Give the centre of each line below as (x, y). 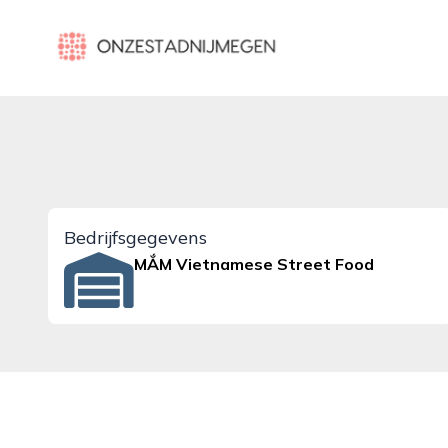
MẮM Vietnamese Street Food (254, 264)
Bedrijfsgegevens (135, 237)
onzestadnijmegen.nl (124, 35)
